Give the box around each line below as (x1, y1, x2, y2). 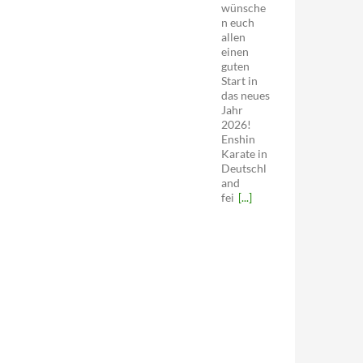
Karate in (220, 147, 267, 160)
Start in (220, 74, 258, 88)
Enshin (220, 132, 255, 146)
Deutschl (220, 161, 267, 175)
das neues (220, 88, 270, 102)
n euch (220, 15, 254, 29)
